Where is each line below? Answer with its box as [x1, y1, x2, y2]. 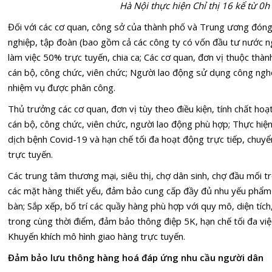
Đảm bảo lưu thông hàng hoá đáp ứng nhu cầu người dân [8, 251, 263, 263]
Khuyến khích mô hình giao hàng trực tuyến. [8, 229, 185, 242]
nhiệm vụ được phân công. [8, 81, 115, 93]
